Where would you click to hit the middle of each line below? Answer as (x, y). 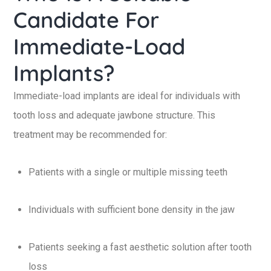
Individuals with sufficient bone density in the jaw (132, 210)
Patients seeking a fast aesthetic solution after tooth (140, 247)
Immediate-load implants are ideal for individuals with (127, 96)
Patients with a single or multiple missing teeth (128, 172)
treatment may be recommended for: (90, 135)
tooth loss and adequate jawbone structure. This (114, 115)
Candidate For (86, 20)
